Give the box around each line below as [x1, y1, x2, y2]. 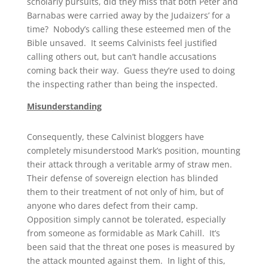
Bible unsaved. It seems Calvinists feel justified [26, 37, 217, 49]
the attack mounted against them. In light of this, [26, 255, 226, 267]
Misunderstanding [26, 100, 102, 112]
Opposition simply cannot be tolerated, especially [26, 214, 226, 226]
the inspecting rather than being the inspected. [26, 78, 218, 90]
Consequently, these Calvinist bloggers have [26, 131, 204, 143]
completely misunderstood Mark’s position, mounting [26, 145, 240, 157]
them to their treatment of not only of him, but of [26, 186, 224, 198]
